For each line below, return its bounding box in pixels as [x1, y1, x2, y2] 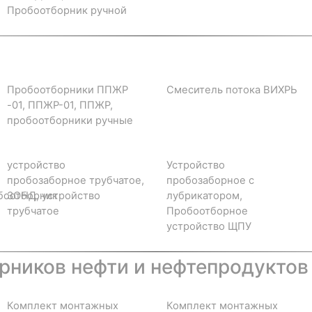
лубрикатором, [166, 189, 242, 202]
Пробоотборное [166, 204, 248, 217]
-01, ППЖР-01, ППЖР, [7, 98, 113, 111]
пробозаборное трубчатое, [7, 173, 144, 187]
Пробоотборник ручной [7, 3, 127, 17]
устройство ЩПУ [166, 219, 251, 233]
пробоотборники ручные [7, 114, 133, 127]
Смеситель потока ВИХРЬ [166, 83, 297, 96]
